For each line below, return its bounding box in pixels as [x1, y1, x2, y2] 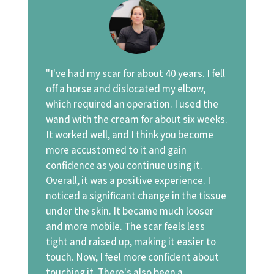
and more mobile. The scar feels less [45, 219, 205, 233]
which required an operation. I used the [45, 97, 218, 111]
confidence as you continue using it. [45, 158, 202, 172]
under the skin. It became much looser [45, 204, 213, 218]
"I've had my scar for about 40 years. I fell [45, 66, 225, 80]
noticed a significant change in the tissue [45, 188, 226, 202]
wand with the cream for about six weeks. [45, 112, 228, 126]
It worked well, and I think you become [45, 127, 213, 141]
